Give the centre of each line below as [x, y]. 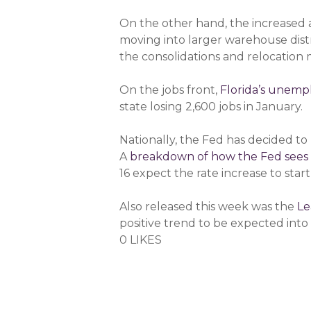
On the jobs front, [170, 90]
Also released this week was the [209, 207]
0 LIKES [141, 240]
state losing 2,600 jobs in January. [211, 107]
